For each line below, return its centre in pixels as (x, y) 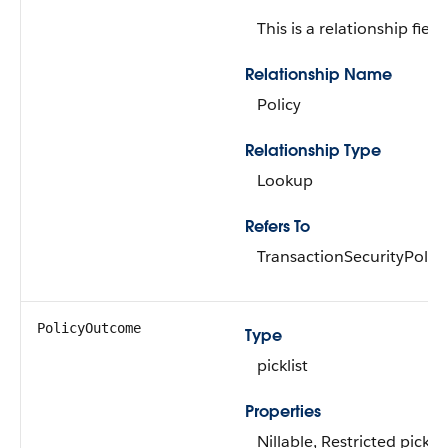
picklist (282, 365)
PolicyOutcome (89, 328)
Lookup (285, 180)
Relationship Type (313, 150)
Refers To (277, 226)
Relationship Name (318, 74)
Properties (283, 411)
